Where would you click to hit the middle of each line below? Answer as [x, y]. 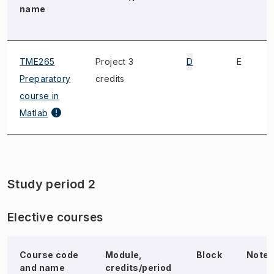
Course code [49, 255]
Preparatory [45, 79]
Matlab [34, 113]
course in [39, 96]
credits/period [139, 268]
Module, [124, 255]
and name [43, 268]
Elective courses [55, 217]
